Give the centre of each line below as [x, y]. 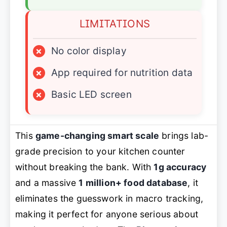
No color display [89, 51]
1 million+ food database [133, 183]
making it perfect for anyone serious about [107, 214]
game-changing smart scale [97, 136]
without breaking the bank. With [85, 167]
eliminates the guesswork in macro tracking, [109, 198]
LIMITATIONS [115, 24]
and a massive [47, 183]
